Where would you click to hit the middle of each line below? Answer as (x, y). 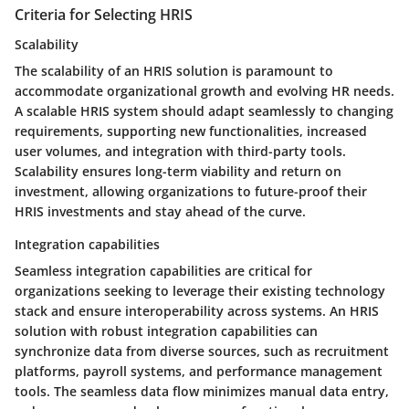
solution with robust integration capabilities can (166, 330)
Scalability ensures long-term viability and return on (178, 171)
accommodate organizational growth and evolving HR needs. (204, 90)
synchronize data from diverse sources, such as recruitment (202, 351)
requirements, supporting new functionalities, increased (191, 131)
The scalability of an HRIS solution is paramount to (174, 70)
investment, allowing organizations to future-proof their (191, 191)
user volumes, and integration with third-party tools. (180, 151)
